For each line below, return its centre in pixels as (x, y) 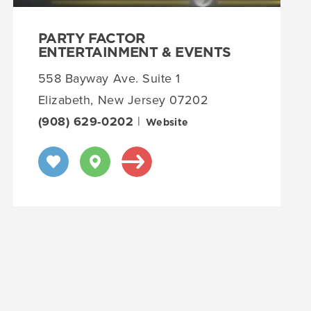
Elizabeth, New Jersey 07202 (123, 100)
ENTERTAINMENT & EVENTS (134, 52)
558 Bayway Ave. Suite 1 (109, 78)
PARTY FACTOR (91, 39)
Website (167, 123)
